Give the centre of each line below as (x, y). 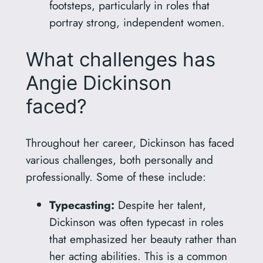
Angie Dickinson (98, 83)
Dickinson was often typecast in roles (136, 222)
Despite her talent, (160, 205)
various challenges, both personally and (119, 159)
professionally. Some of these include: (116, 176)
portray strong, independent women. (137, 23)
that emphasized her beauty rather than (143, 239)
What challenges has (120, 60)
